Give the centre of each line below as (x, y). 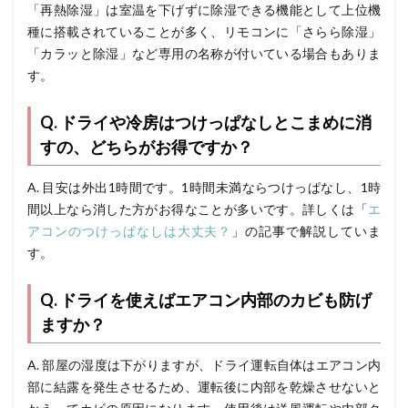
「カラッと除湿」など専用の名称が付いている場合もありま (204, 53)
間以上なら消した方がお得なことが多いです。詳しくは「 (198, 209)
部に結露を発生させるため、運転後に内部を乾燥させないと (204, 386)
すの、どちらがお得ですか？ (147, 146)
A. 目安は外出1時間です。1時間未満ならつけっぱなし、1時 (204, 187)
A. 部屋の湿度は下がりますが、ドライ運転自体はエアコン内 (204, 364)
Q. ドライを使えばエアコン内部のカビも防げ (206, 299)
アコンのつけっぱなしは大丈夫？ (130, 230)
